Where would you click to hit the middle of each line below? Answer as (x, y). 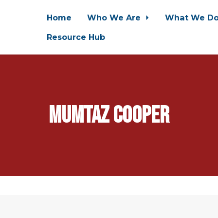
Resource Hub (76, 37)
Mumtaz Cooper (109, 115)
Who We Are (115, 18)
